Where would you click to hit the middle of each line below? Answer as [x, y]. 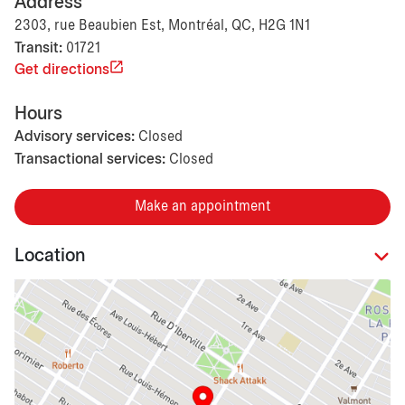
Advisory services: [75, 137]
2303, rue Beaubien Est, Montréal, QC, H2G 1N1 [162, 25]
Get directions [62, 70]
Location [50, 257]
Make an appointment [202, 206]
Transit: [38, 48]
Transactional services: [90, 159]
